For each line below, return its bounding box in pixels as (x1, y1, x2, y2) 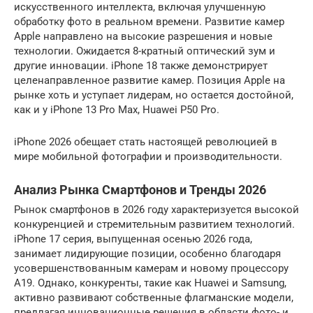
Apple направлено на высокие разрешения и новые (14, 30, 272, 43)
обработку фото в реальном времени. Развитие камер (14, 15, 284, 28)
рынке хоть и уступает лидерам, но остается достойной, (14, 89, 293, 101)
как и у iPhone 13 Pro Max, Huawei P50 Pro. (14, 103, 219, 116)
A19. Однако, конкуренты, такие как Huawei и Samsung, (14, 277, 286, 289)
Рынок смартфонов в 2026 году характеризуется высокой (14, 203, 299, 216)
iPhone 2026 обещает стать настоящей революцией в (14, 136, 277, 148)
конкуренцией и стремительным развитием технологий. (14, 218, 295, 231)
